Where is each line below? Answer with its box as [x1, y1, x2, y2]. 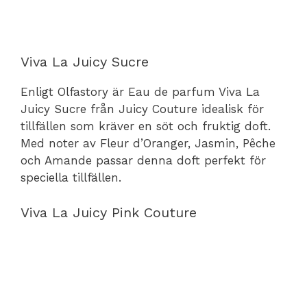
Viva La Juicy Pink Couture [21, 204, 197, 221]
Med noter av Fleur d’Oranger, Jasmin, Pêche [21, 136, 275, 150]
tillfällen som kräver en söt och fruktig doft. [21, 119, 271, 133]
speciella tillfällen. [21, 171, 121, 184]
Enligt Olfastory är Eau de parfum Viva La [21, 85, 260, 99]
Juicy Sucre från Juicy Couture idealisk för [21, 102, 264, 116]
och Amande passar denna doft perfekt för [21, 153, 266, 167]
